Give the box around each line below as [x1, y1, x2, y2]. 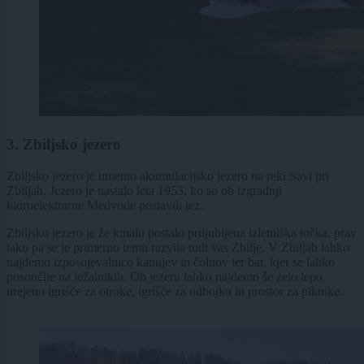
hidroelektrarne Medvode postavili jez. [6, 197, 203, 212]
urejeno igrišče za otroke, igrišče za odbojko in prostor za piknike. [6, 284, 343, 298]
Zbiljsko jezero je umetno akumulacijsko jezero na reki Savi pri [6, 168, 329, 183]
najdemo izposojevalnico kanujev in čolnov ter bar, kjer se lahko [6, 254, 335, 269]
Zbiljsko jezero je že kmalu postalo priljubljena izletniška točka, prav [6, 225, 357, 240]
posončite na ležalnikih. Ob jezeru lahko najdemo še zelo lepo [6, 269, 323, 284]
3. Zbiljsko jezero [6, 136, 121, 154]
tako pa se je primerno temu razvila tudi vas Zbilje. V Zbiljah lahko [6, 240, 349, 254]
